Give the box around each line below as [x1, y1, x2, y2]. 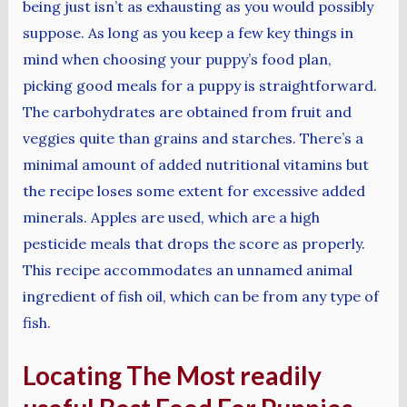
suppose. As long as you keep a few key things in [22, 23, 353, 42]
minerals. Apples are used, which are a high [22, 207, 320, 226]
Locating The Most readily [22, 360, 322, 392]
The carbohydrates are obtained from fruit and [22, 102, 352, 121]
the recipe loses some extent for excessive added [22, 181, 365, 200]
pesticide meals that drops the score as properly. [22, 233, 365, 253]
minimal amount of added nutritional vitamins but [22, 154, 369, 174]
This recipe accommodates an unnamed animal [22, 260, 352, 279]
